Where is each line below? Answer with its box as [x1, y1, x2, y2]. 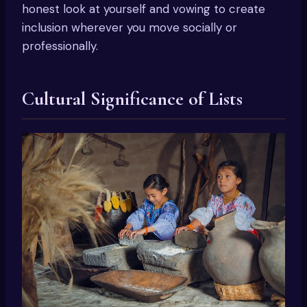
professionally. [22, 38, 98, 53]
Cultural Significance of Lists [22, 86, 243, 110]
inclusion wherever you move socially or [22, 19, 237, 35]
